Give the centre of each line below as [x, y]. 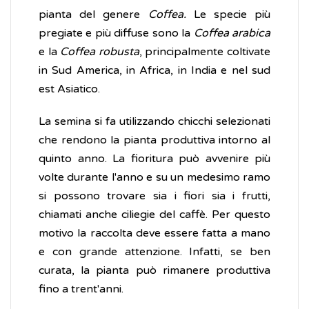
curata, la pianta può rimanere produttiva [154, 271]
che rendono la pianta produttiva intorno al [154, 140]
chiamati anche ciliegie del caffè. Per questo [154, 215]
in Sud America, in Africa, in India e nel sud [154, 71]
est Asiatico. [69, 89]
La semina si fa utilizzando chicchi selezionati [154, 122]
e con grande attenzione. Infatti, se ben [154, 252]
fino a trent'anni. [81, 289]
